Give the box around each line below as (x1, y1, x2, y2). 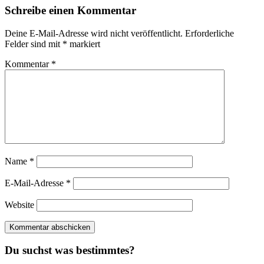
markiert (67, 38, 100, 49)
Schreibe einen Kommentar (5, 4, 136, 16)
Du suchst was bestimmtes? (5, 244, 135, 257)
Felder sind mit (5, 38, 62, 49)
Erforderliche (185, 28, 234, 38)
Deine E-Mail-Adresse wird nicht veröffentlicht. (5, 28, 183, 38)
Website (5, 199, 34, 210)
